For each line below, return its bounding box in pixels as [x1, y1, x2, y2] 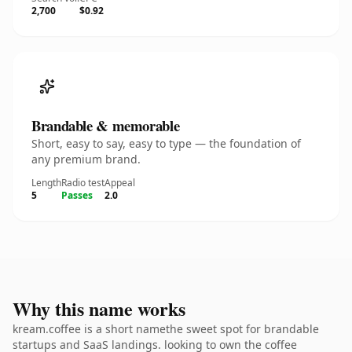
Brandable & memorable [31, 115, 180, 136]
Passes [61, 189, 93, 202]
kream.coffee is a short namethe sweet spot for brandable [13, 321, 319, 336]
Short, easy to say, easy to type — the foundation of [31, 136, 301, 151]
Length [31, 176, 61, 189]
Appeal [104, 176, 135, 189]
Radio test [61, 176, 104, 189]
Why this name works [13, 295, 185, 322]
